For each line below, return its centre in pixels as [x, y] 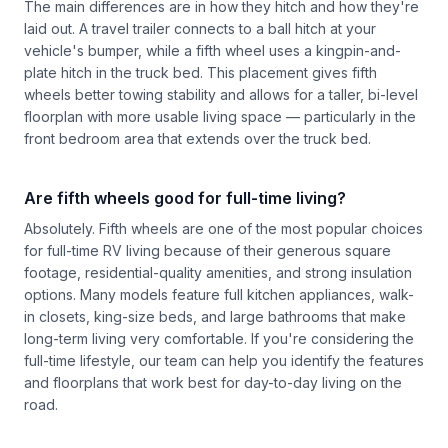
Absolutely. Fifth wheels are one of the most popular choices [223, 229]
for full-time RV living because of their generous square [207, 251]
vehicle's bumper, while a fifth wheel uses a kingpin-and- [212, 51]
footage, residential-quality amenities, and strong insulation [218, 273]
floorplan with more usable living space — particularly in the [220, 117]
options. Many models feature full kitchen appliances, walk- [219, 295]
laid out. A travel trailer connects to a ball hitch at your [200, 29]
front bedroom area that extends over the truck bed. [197, 139]
